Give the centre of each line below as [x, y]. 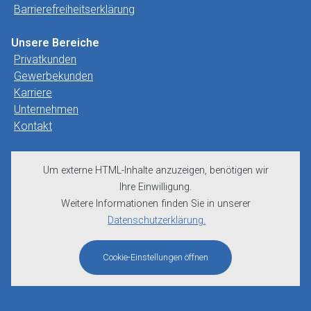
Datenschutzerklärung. [157, 220]
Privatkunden [45, 59]
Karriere [33, 92]
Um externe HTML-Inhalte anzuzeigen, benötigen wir [155, 170]
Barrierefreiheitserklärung [74, 9]
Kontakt [33, 126]
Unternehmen [46, 109]
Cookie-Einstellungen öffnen [155, 258]
